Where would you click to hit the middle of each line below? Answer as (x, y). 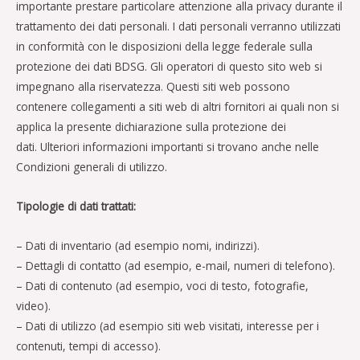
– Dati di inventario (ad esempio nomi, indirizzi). (138, 245)
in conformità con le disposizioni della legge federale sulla (164, 46)
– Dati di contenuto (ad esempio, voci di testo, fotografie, (162, 285)
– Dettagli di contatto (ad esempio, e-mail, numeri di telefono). (176, 265)
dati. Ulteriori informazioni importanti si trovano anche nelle (168, 146)
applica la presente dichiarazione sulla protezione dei (151, 126)
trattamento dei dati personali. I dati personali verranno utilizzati (178, 26)
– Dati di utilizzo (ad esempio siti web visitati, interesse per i (168, 325)
